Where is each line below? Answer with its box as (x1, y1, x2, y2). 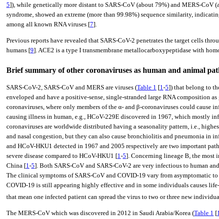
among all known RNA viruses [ (6, 20, 90, 28)
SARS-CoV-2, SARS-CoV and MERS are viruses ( (6, 83, 137, 91)
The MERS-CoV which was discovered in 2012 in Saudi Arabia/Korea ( (6, 209, 194, 217)
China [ (6, 161, 26, 169)
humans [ (6, 46, 30, 54)
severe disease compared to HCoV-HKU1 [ (6, 152, 117, 159)
